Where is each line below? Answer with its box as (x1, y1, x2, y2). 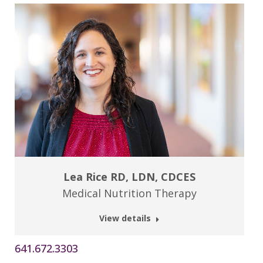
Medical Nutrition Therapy (62, 186, 197, 200)
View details (99, 212, 151, 224)
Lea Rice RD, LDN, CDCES (63, 169, 195, 184)
